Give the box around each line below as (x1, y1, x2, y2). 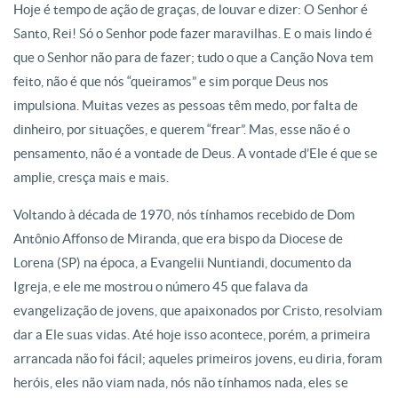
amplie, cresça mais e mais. (13, 170, 169, 185)
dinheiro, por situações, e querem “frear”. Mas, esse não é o (13, 122, 350, 137)
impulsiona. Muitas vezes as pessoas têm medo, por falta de (13, 98, 358, 113)
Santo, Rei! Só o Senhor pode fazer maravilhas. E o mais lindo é (13, 26, 372, 41)
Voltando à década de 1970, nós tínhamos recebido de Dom (13, 207, 354, 222)
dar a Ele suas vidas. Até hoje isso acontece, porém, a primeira (13, 327, 370, 342)
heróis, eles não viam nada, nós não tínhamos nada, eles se (13, 375, 348, 390)
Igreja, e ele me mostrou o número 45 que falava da (13, 279, 308, 294)
